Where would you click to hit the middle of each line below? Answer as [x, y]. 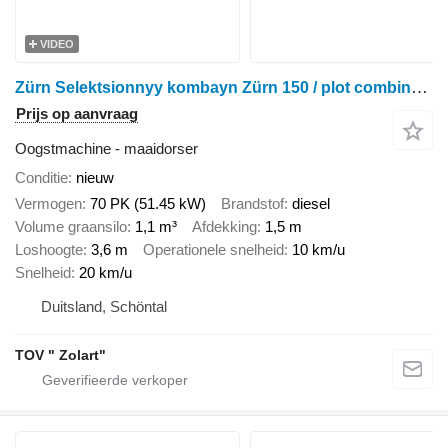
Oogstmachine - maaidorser [106, 148]
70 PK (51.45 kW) [148, 204]
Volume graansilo [71, 227]
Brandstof [252, 204]
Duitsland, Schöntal [104, 307]
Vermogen [48, 204]
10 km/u [318, 250]
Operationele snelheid [213, 250]
